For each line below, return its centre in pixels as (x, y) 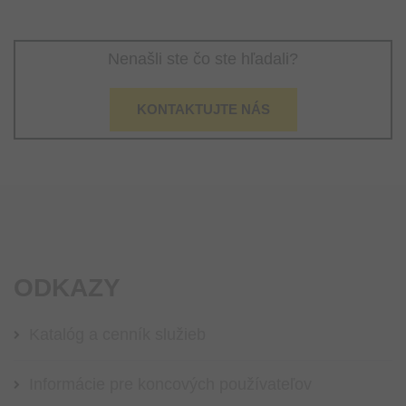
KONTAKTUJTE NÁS (203, 109)
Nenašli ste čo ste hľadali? (203, 58)
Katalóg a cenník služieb (117, 334)
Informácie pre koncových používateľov (170, 384)
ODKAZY (67, 287)
